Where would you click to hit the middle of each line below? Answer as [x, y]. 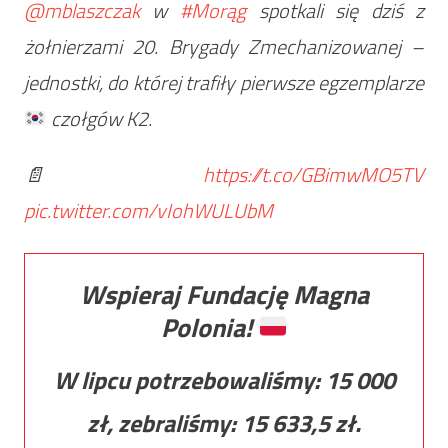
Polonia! [209, 327]
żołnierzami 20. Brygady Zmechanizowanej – [224, 46]
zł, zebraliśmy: [164, 422]
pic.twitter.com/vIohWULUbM [148, 210]
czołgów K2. [99, 118]
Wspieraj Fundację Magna [224, 294]
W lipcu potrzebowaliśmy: [189, 379]
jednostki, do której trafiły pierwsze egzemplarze [224, 82]
